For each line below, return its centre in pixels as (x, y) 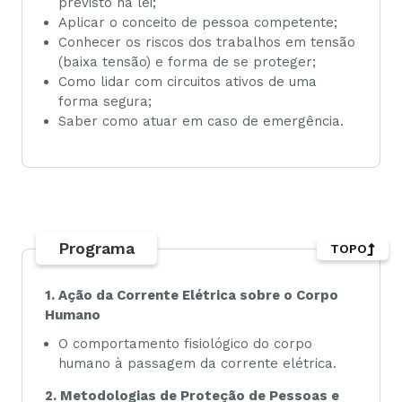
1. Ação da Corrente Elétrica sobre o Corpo (192, 295)
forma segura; (105, 102)
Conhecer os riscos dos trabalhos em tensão (207, 43)
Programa (96, 248)
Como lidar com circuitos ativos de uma (188, 82)
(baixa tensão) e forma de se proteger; (187, 62)
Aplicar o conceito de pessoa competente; (198, 23)
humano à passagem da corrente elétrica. (197, 363)
